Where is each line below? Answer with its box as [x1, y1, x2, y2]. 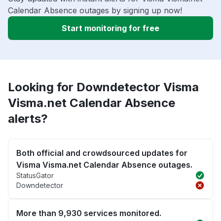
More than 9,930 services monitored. [16, 208, 161, 219]
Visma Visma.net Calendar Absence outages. [16, 160, 192, 170]
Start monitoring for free [62, 23, 159, 34]
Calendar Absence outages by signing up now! [8, 5, 182, 16]
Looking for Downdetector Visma [8, 80, 199, 95]
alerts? [8, 111, 48, 126]
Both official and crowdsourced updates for [16, 148, 187, 158]
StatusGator [16, 171, 54, 180]
